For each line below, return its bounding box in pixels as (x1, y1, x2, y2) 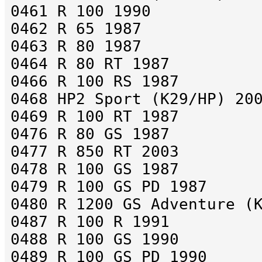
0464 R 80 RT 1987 (11, 55, 170, 73)
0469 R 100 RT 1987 (11, 108, 179, 126)
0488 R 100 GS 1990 (11, 230, 179, 249)
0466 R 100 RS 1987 (11, 73, 179, 91)
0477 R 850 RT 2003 (11, 143, 179, 161)
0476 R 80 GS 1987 (11, 125, 170, 143)
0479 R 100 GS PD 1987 (11, 178, 207, 196)
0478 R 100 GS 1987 (11, 160, 179, 178)
